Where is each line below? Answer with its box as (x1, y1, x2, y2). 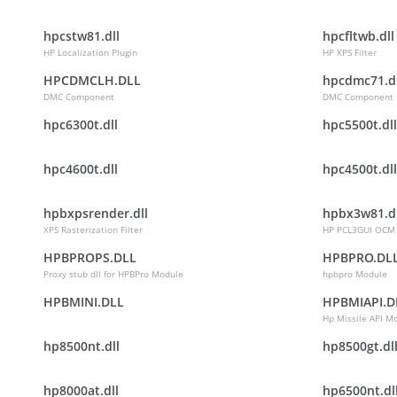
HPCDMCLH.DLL (43, 72, 141, 89)
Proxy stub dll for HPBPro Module (43, 268, 183, 280)
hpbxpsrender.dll (43, 205, 148, 222)
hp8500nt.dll (43, 338, 120, 354)
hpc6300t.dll (43, 116, 118, 133)
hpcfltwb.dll (323, 27, 394, 44)
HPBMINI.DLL (43, 293, 124, 310)
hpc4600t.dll (43, 160, 118, 177)
